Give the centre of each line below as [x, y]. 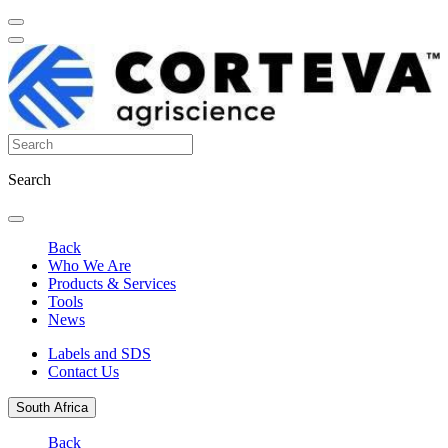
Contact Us [83, 372]
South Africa [52, 408]
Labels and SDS [99, 354]
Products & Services [112, 284]
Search [29, 180]
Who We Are [89, 266]
